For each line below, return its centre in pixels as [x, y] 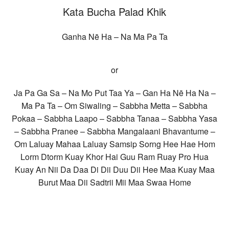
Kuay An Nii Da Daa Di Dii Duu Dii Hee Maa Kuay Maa [114, 170]
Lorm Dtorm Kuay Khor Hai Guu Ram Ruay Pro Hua [114, 157]
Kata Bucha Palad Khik [114, 12]
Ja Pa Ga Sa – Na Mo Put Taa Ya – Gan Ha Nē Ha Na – [114, 93]
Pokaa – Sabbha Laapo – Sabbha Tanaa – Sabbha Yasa [114, 119]
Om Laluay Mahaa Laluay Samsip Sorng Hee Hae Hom [114, 144]
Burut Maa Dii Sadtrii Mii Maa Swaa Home [114, 182]
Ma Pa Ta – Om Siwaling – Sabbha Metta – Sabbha [114, 106]
